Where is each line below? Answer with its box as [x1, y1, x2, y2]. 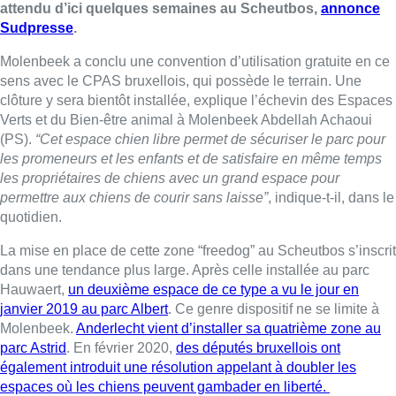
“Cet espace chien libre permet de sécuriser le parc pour [35, 131, 385, 147]
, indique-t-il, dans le [268, 189, 394, 205]
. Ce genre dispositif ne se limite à [168, 301, 379, 316]
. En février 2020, [66, 339, 176, 355]
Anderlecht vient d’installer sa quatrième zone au [76, 320, 381, 336]
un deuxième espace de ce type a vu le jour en [68, 281, 359, 297]
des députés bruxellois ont [176, 339, 340, 355]
